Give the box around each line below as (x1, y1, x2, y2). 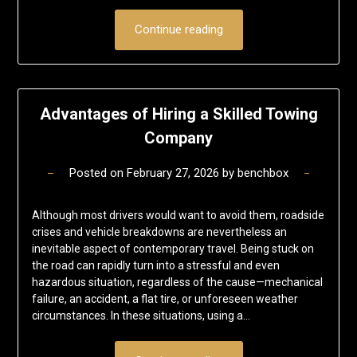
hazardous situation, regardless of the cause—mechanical (31, 275, 323, 288)
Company (144, 127, 213, 147)
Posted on (69, 165, 127, 180)
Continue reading (134, 22, 223, 37)
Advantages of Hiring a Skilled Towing (39, 104, 318, 124)
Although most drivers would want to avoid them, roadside (31, 208, 324, 222)
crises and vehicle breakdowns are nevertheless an (31, 225, 287, 238)
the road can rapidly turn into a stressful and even (31, 258, 280, 272)
